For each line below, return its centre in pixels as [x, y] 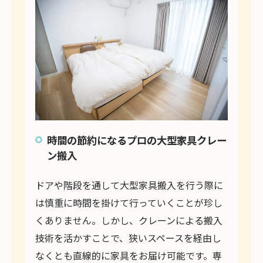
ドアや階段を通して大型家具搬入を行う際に [129, 185]
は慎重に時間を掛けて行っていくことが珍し [129, 202]
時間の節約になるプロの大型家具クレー [137, 140]
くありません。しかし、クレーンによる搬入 [129, 220]
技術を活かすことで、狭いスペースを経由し [129, 237]
